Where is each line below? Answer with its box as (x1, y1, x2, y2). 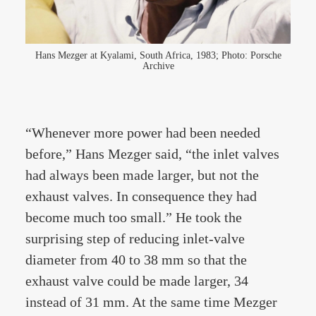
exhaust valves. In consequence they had (25, 188, 257, 204)
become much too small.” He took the (25, 209, 242, 225)
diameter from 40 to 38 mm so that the (25, 252, 247, 267)
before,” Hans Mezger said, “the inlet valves (25, 146, 279, 162)
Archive (142, 61, 174, 71)
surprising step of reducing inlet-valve (25, 231, 245, 246)
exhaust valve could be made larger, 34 (25, 273, 248, 288)
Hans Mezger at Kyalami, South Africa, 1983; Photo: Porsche (35, 50, 281, 61)
